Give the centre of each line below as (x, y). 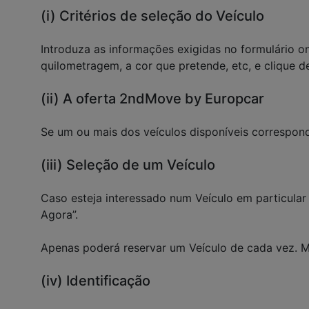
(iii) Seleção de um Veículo (128, 165)
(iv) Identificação (96, 281)
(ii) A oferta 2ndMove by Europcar (152, 99)
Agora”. (59, 215)
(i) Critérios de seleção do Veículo (152, 16)
